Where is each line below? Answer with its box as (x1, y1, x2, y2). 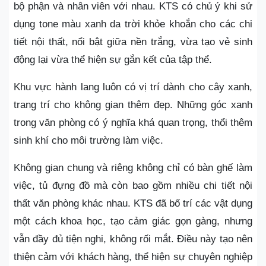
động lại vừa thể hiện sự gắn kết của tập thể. (14, 54, 212, 66)
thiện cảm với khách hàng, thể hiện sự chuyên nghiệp (14, 251, 252, 263)
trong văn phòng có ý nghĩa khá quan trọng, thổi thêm (14, 117, 252, 129)
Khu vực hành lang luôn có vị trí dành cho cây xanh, (14, 81, 252, 93)
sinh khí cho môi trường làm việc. (14, 135, 163, 147)
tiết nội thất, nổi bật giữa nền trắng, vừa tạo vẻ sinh (14, 36, 252, 48)
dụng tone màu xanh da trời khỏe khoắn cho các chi (14, 18, 252, 30)
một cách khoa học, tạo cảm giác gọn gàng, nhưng (14, 216, 252, 227)
